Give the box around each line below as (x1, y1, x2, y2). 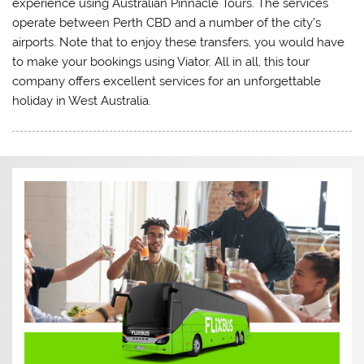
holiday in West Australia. (12, 93, 152, 108)
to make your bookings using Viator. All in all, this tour (12, 54, 310, 69)
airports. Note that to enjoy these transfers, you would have (12, 34, 345, 50)
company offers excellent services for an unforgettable (12, 73, 322, 89)
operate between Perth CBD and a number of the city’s (12, 15, 322, 30)
